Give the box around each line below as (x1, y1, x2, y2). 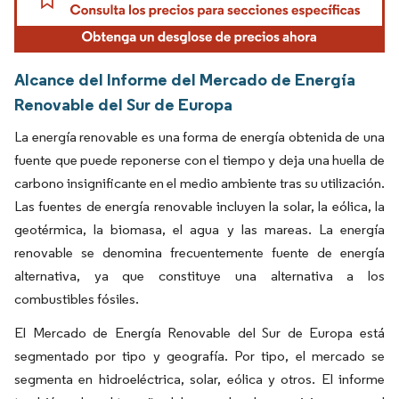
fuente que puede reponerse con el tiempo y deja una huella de (14, 151, 385, 169)
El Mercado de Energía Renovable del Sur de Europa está (14, 324, 385, 342)
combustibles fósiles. (14, 290, 139, 308)
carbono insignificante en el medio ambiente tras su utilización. (14, 175, 385, 192)
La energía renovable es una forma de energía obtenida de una (14, 128, 385, 146)
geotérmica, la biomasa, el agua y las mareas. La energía (14, 221, 385, 239)
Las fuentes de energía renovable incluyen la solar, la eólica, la (14, 198, 385, 216)
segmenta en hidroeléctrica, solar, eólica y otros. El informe (14, 370, 385, 388)
